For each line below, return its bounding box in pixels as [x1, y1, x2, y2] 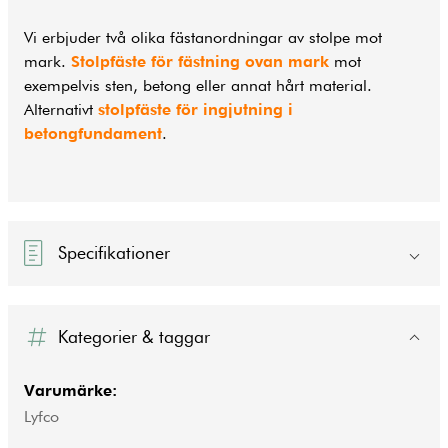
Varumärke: [24, 381, 117, 401]
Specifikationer [58, 242, 171, 264]
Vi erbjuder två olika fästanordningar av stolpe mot [24, 27, 382, 47]
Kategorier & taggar [58, 326, 211, 348]
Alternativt [24, 99, 98, 119]
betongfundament [24, 123, 162, 143]
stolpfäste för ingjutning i [98, 99, 293, 119]
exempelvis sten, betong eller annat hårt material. [24, 75, 372, 95]
